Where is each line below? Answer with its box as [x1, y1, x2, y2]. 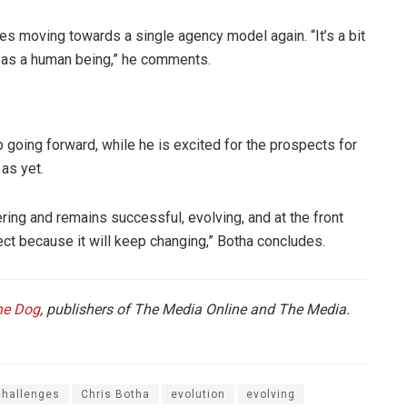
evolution [171, 388, 225, 402]
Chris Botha [81, 388, 150, 402]
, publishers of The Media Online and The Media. [40, 301, 350, 319]
